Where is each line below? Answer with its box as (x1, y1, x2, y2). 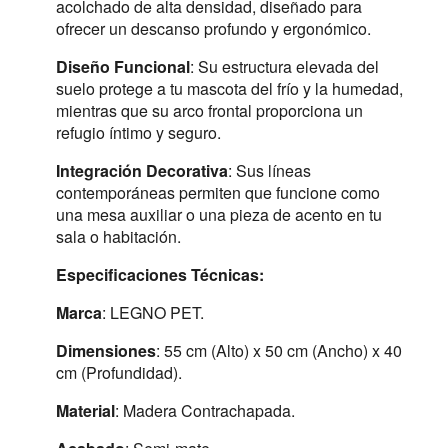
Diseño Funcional (56, 55, 190, 78)
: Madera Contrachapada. (115, 399, 295, 422)
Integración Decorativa (56, 159, 228, 182)
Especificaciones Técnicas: (56, 263, 264, 286)
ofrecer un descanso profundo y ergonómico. (56, 17, 371, 40)
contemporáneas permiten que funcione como (56, 181, 380, 204)
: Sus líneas (228, 159, 311, 182)
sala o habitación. (56, 225, 181, 248)
